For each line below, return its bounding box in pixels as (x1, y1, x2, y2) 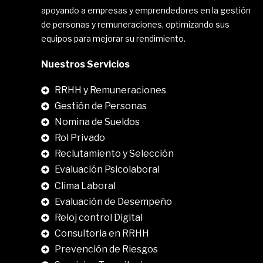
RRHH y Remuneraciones (54, 85, 166, 96)
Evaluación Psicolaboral (54, 164, 160, 175)
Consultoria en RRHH (54, 228, 149, 239)
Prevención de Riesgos (54, 244, 158, 255)
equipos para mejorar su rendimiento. (41, 33, 186, 43)
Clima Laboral (54, 180, 116, 191)
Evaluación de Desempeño (54, 196, 172, 207)
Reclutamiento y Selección (54, 148, 174, 159)
